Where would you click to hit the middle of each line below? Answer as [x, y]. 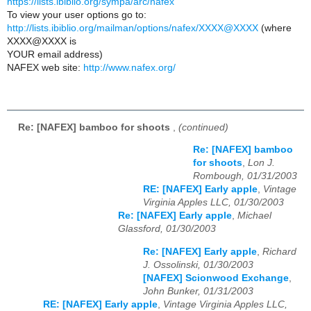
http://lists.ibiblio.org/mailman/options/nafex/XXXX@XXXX [133, 28]
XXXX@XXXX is [42, 41]
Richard [279, 251]
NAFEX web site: [45, 67]
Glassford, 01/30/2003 [167, 229]
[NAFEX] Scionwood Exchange [216, 278]
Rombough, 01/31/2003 [245, 176]
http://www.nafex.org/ [129, 67]
